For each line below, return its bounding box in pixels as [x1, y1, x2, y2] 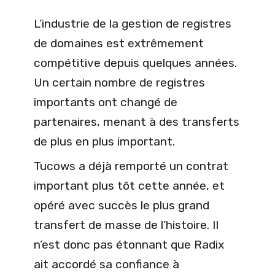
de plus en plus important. [34, 134, 175, 149]
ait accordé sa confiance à [34, 257, 179, 271]
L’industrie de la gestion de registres [34, 16, 231, 31]
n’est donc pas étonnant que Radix [34, 237, 224, 252]
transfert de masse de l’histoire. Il [34, 217, 219, 232]
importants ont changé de [34, 95, 177, 109]
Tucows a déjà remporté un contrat [34, 158, 228, 173]
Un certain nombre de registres [34, 75, 205, 90]
